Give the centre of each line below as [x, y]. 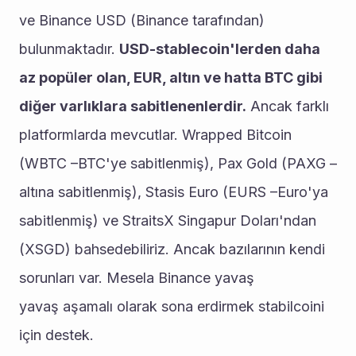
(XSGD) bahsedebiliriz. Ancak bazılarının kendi [172, 249]
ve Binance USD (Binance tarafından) [142, 20]
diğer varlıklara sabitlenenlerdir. [133, 106]
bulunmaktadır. [69, 49]
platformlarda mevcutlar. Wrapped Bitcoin [155, 135]
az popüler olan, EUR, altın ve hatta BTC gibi [171, 77]
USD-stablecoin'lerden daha [220, 49]
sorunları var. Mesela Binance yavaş [137, 278]
